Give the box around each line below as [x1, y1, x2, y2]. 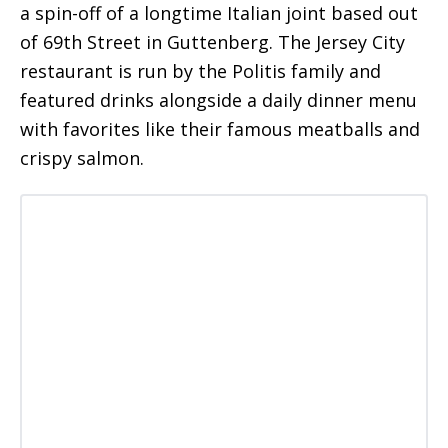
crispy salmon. [20, 145, 144, 170]
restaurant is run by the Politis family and [20, 58, 381, 83]
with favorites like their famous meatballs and [20, 116, 420, 141]
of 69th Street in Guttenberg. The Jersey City [20, 29, 405, 54]
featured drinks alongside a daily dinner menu [20, 87, 417, 112]
